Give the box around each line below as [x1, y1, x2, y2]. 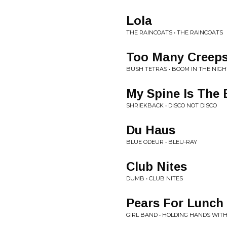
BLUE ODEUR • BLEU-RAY [126, 138, 197, 145]
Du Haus [126, 123, 175, 137]
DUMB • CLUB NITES [126, 175, 183, 182]
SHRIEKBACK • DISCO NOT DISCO [126, 102, 217, 109]
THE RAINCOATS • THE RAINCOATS [126, 29, 223, 36]
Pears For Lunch [126, 196, 223, 210]
